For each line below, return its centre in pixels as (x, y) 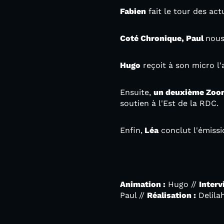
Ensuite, (137, 92)
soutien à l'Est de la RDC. (169, 103)
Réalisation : (171, 195)
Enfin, (131, 130)
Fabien (133, 11)
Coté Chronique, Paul (163, 38)
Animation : (143, 184)
